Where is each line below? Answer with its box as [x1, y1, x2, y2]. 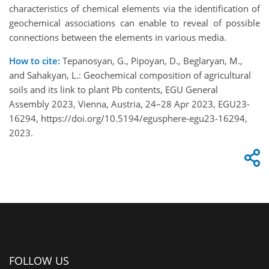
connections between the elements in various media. [9, 31, 226, 43]
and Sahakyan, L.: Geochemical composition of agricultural [9, 68, 251, 81]
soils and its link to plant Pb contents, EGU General [9, 83, 218, 95]
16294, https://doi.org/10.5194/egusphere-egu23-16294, [9, 112, 247, 124]
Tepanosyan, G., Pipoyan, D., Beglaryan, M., [60, 54, 243, 67]
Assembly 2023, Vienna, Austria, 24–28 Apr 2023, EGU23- [9, 97, 250, 110]
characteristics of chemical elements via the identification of [9, 2, 260, 14]
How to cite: [9, 54, 60, 67]
